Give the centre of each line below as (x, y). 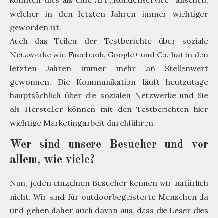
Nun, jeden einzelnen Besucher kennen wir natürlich (109, 183)
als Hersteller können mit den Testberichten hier (109, 109)
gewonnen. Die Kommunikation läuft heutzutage (109, 82)
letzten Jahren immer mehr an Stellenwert (109, 68)
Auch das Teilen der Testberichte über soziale (109, 41)
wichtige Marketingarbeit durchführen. (82, 123)
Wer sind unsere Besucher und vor (109, 145)
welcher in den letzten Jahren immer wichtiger (109, 14)
